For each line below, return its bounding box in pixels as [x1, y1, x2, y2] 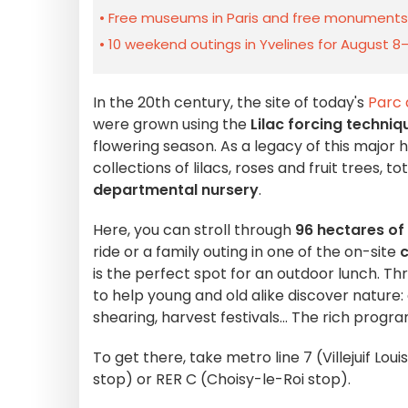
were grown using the [93, 114, 250, 135]
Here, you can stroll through [93, 219, 295, 240]
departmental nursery [93, 179, 259, 200]
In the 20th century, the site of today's [93, 92, 368, 113]
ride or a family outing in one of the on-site [93, 241, 396, 262]
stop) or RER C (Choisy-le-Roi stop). [93, 369, 351, 390]
